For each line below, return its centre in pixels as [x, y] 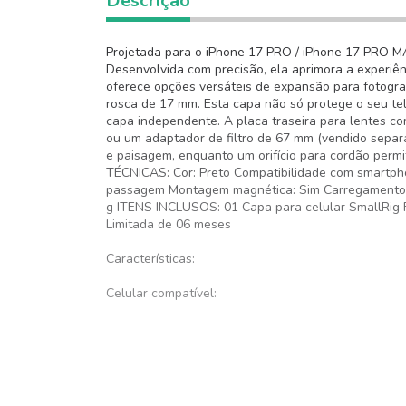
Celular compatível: [161, 293]
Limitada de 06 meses [169, 224]
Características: [150, 259]
